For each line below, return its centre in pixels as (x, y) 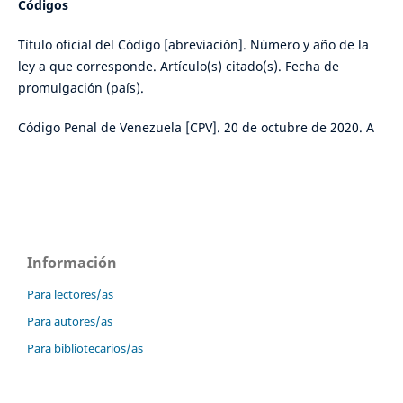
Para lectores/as (70, 294)
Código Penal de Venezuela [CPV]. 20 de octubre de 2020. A (196, 127)
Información (72, 262)
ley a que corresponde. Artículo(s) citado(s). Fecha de (178, 66)
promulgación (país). (81, 87)
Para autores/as (70, 321)
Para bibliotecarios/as (85, 348)
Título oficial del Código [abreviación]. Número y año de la (193, 44)
